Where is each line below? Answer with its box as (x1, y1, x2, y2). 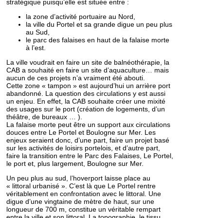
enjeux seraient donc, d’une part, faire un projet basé (6, 136, 169, 144)
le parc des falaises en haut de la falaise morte (26, 36, 169, 44)
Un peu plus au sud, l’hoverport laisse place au (6, 174, 150, 182)
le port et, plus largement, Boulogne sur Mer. (6, 160, 144, 167)
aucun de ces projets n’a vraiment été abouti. (6, 74, 145, 82)
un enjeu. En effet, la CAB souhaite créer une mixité (6, 97, 165, 105)
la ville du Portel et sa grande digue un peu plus (26, 20, 172, 28)
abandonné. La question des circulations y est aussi (6, 90, 165, 97)
